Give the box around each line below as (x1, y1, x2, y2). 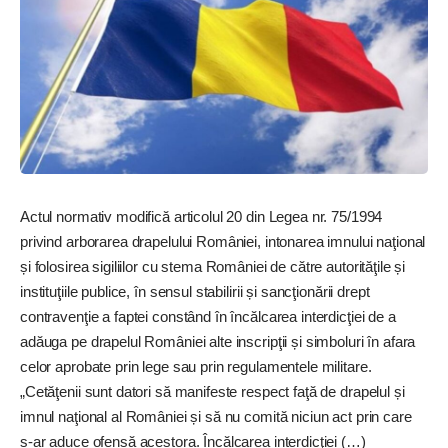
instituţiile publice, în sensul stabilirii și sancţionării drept (20, 282, 370, 300)
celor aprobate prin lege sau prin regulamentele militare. (20, 357, 372, 375)
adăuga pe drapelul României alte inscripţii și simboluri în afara (20, 332, 416, 350)
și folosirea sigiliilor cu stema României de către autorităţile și (20, 257, 406, 275)
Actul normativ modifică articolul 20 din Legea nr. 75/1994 (20, 207, 383, 225)
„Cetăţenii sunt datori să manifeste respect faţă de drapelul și (20, 382, 405, 400)
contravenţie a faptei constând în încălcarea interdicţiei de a (20, 307, 396, 325)
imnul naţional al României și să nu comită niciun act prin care (20, 407, 412, 425)
